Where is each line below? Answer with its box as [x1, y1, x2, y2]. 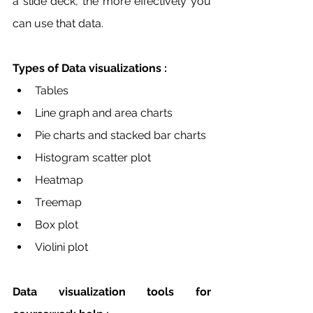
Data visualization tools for [13, 285, 211, 299]
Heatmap [35, 173, 86, 187]
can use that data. [13, 17, 103, 31]
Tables [35, 84, 71, 98]
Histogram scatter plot [35, 151, 151, 165]
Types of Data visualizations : [13, 61, 167, 75]
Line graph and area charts [35, 106, 173, 120]
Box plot [35, 218, 81, 232]
